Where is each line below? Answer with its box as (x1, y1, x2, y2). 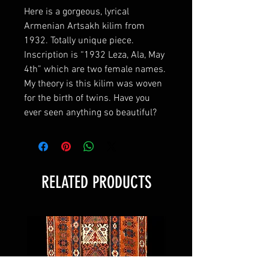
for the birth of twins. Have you (24, 92, 150, 104)
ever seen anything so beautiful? (24, 107, 157, 119)
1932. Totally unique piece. (24, 35, 134, 47)
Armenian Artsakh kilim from (24, 20, 145, 32)
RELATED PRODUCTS (41, 172, 151, 192)
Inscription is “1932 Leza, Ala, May (24, 49, 165, 61)
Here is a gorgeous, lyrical (24, 6, 129, 18)
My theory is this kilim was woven (24, 78, 162, 90)
